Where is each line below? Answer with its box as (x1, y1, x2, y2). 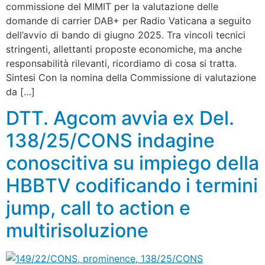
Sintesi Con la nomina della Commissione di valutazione (6, 72, 256, 83)
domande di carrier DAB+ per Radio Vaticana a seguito (6, 15, 251, 27)
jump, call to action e (6, 196, 190, 220)
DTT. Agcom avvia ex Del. (6, 106, 234, 130)
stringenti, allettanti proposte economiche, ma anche (6, 43, 242, 55)
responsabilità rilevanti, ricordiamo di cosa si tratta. (6, 57, 237, 69)
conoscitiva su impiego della (6, 151, 259, 175)
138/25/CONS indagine (6, 129, 215, 153)
